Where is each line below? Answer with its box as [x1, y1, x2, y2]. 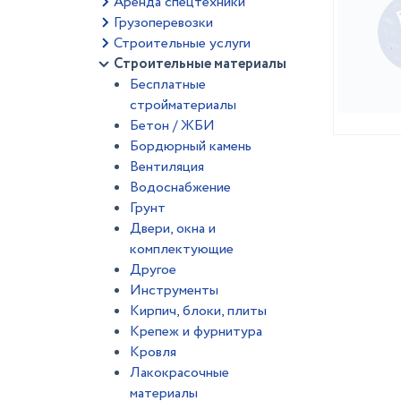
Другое [130, 260, 176, 280]
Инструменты [130, 280, 218, 301]
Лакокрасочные [130, 363, 229, 383]
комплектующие [130, 239, 234, 260]
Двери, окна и [130, 218, 216, 239]
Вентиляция [130, 157, 204, 177]
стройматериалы [130, 95, 236, 115]
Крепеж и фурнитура [130, 321, 262, 342]
